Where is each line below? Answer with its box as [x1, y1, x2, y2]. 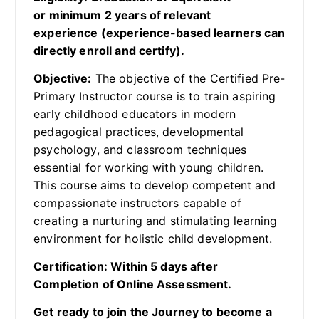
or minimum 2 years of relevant [33, 7, 211, 22]
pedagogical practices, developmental [33, 125, 244, 140]
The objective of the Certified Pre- [91, 71, 286, 86]
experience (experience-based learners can [33, 25, 285, 40]
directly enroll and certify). [33, 43, 185, 58]
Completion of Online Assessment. [33, 277, 232, 292]
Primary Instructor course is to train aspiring [33, 89, 276, 104]
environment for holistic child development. [33, 231, 273, 246]
